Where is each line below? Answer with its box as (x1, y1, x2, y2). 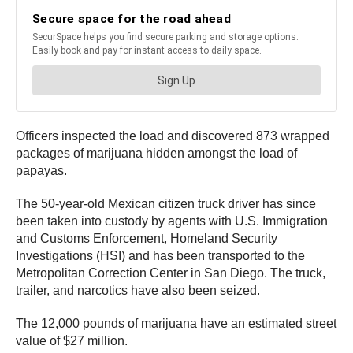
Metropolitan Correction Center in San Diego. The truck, (16, 266, 325, 281)
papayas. (16, 164, 70, 178)
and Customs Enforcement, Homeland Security (16, 232, 277, 246)
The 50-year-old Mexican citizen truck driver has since (16, 197, 316, 211)
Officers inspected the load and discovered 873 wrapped (16, 129, 329, 143)
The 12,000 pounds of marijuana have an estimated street (16, 317, 336, 331)
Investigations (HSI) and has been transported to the (16, 249, 305, 263)
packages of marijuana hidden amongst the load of (16, 147, 297, 161)
